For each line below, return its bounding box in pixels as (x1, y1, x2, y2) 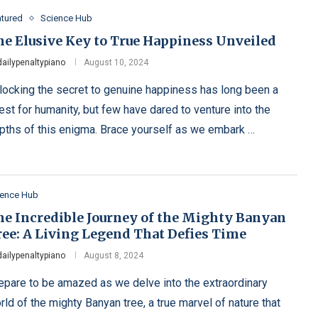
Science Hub (40, 13, 92, 24)
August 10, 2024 (83, 57, 148, 68)
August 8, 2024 (83, 251, 143, 261)
